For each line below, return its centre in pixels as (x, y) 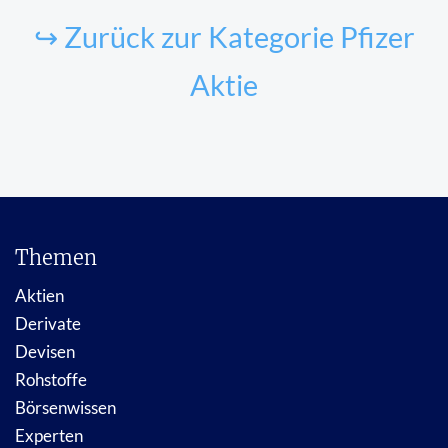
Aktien (39, 295)
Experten (49, 435)
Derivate (48, 323)
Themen (56, 257)
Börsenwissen (65, 407)
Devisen (45, 351)
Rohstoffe (51, 379)
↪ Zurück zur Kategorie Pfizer (224, 36)
